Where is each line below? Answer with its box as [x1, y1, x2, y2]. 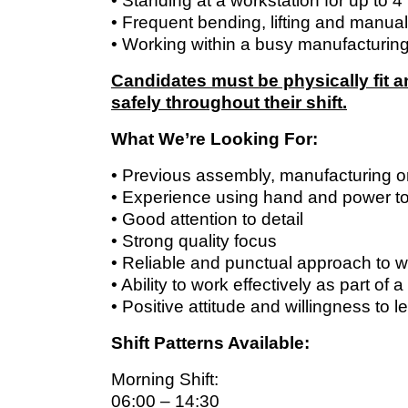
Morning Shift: [111, 369, 219, 389]
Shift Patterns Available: [111, 332, 310, 352]
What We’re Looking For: [111, 128, 318, 148]
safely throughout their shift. [111, 92, 347, 112]
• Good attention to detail [111, 209, 303, 229]
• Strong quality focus [111, 230, 277, 250]
